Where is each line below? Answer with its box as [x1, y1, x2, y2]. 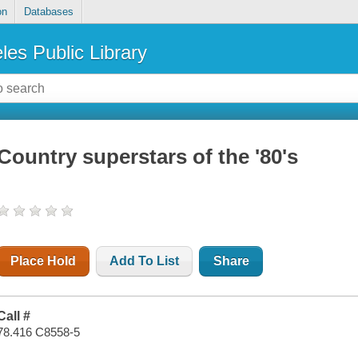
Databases [23, 6, 74, 18]
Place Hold [10, 254, 77, 268]
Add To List [109, 254, 180, 268]
